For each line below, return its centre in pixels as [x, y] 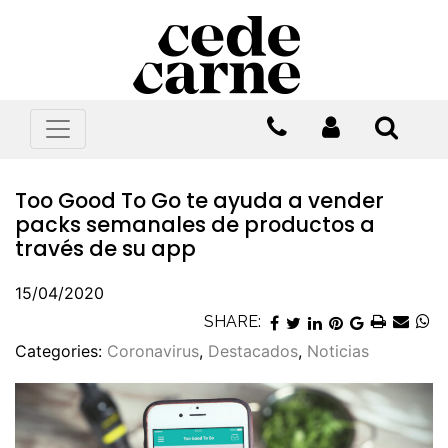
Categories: [61, 351]
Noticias [338, 351]
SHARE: [232, 321]
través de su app [105, 248]
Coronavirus [153, 351]
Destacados [253, 351]
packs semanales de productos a [195, 224]
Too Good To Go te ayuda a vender [199, 200]
